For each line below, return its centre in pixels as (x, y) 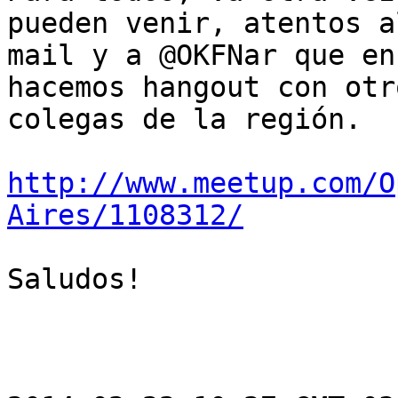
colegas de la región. (184, 119)
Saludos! (75, 279)
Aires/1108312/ (125, 215)
